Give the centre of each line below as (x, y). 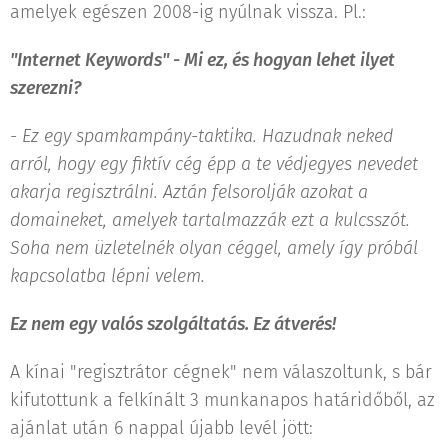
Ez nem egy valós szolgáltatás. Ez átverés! (173, 323)
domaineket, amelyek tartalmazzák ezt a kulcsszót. (210, 219)
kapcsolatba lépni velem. (107, 275)
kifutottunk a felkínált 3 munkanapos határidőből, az (222, 399)
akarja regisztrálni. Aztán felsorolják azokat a (189, 191)
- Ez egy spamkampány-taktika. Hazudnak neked (201, 135)
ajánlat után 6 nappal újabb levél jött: (161, 427)
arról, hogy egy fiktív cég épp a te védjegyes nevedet (214, 163)
